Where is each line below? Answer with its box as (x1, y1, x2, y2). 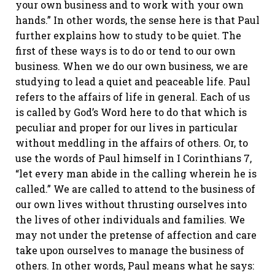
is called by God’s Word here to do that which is (15, 106, 247, 118)
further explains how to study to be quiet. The (15, 29, 241, 42)
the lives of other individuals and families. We (15, 213, 245, 226)
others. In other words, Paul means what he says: (15, 259, 254, 272)
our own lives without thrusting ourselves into (15, 198, 247, 211)
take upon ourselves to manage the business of (15, 244, 244, 257)
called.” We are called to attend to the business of (15, 182, 255, 195)
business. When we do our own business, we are (15, 60, 248, 72)
